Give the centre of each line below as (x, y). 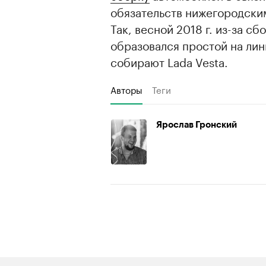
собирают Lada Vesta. (169, 61)
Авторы (126, 89)
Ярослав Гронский (197, 125)
